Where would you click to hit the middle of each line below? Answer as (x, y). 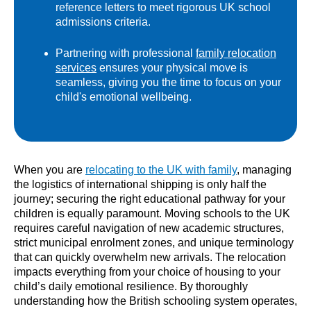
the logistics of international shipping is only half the (140, 184)
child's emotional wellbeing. (124, 96)
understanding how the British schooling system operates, (155, 301)
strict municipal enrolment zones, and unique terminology (154, 242)
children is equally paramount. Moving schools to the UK (152, 213)
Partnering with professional (126, 53)
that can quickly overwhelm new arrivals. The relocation (150, 257)
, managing (264, 169)
